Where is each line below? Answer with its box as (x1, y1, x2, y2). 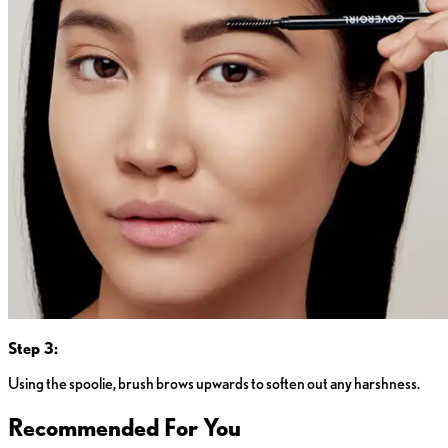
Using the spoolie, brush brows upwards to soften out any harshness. (8, 374, 420, 394)
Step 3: (8, 339, 58, 359)
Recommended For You (8, 413, 241, 443)
